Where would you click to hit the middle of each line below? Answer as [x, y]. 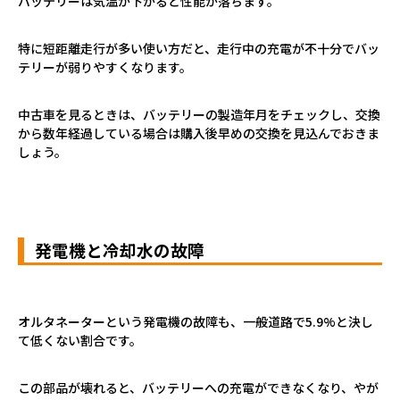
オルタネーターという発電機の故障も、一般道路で [162, 321]
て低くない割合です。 [80, 340]
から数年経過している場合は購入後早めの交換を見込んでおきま [199, 133]
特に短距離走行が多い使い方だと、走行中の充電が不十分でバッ [199, 48]
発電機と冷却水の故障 [120, 249]
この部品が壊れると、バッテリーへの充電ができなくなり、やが [198, 387]
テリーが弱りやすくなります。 [105, 67]
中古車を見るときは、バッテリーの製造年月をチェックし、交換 [199, 114]
